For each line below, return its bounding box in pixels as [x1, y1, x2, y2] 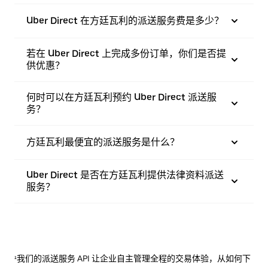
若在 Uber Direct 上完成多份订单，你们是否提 [26, 47, 226, 59]
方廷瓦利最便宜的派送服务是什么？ [26, 136, 179, 148]
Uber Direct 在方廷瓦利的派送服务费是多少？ [26, 14, 224, 26]
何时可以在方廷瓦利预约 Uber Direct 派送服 [26, 91, 217, 103]
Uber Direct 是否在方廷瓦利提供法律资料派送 [26, 169, 224, 181]
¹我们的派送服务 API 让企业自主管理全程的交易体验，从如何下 [14, 253, 251, 263]
